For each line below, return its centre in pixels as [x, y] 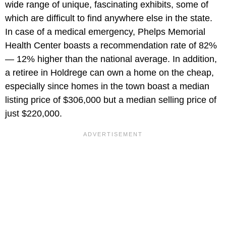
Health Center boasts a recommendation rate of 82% [111, 46]
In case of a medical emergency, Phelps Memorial [105, 32]
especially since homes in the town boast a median [107, 87]
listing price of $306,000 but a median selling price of [111, 100]
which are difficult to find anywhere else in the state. [109, 18]
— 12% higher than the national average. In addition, [111, 59]
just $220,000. [34, 114]
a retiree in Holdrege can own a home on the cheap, [109, 73]
